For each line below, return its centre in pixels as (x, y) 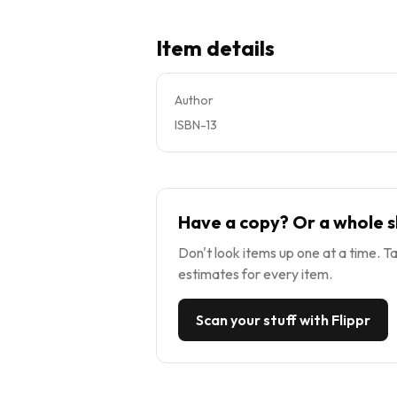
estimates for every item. (255, 273)
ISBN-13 (196, 125)
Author (194, 100)
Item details (215, 47)
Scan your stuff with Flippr (283, 319)
